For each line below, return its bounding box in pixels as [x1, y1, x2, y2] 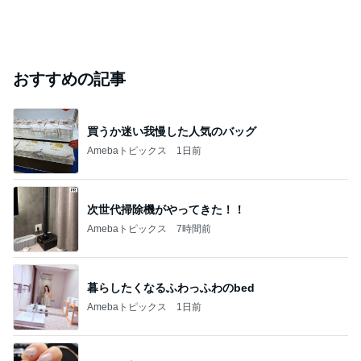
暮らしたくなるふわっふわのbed [87, 280, 255, 294]
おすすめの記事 [13, 70, 126, 88]
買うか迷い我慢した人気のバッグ [87, 124, 256, 138]
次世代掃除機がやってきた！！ [87, 202, 245, 216]
